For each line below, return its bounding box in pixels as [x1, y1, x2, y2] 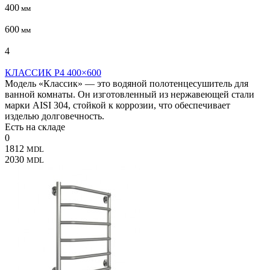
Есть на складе [5, 121, 65, 132]
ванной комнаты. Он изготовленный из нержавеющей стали [5, 89, 254, 99]
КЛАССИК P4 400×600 [5, 67, 101, 78]
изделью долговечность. [5, 110, 104, 121]
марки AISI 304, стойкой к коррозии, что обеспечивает [5, 99, 230, 110]
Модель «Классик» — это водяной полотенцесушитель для [5, 78, 248, 89]
